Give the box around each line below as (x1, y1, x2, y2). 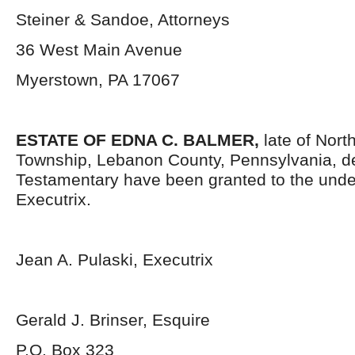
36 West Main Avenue (16, 40, 182, 59)
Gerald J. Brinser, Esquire (16, 311, 210, 329)
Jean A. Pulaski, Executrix (16, 250, 213, 269)
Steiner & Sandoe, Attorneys (16, 10, 230, 29)
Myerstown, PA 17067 (16, 71, 180, 89)
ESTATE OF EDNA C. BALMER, (16, 131, 264, 149)
